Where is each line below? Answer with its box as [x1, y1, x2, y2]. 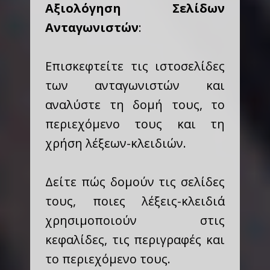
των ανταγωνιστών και [45, 77, 225, 93]
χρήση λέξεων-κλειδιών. [45, 135, 186, 151]
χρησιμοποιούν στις [45, 212, 225, 228]
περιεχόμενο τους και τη [45, 116, 225, 132]
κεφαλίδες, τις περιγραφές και [45, 231, 225, 248]
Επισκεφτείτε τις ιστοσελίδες [45, 58, 225, 74]
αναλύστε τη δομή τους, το [45, 96, 225, 113]
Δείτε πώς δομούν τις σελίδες [45, 174, 225, 190]
